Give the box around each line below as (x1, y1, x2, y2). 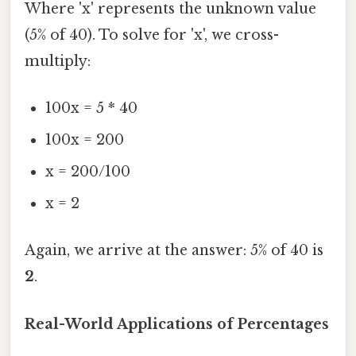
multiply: (25, 52, 91, 70)
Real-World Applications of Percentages (25, 315, 329, 333)
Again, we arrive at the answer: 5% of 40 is (25, 242, 323, 260)
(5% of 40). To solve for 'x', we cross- (25, 25, 279, 44)
